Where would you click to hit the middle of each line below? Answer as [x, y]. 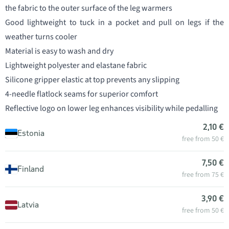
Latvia [28, 204]
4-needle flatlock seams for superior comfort [82, 94]
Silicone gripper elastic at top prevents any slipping [92, 80]
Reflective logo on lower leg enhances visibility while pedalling [111, 108]
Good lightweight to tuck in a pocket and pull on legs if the [114, 22]
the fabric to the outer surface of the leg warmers [89, 8]
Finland [31, 169]
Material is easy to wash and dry [59, 51]
